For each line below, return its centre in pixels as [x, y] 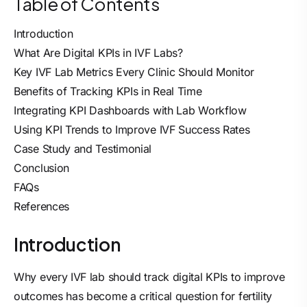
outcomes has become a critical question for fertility [143, 296]
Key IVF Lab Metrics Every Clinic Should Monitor [134, 72]
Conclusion [41, 168]
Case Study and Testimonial [83, 149]
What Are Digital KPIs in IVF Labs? [98, 53]
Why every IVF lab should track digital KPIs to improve [149, 277]
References [41, 206]
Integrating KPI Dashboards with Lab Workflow [130, 110]
